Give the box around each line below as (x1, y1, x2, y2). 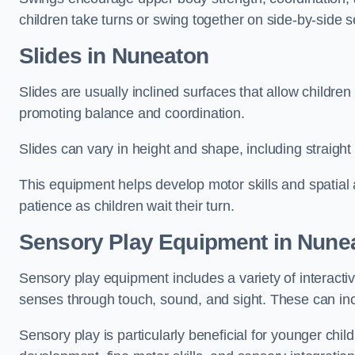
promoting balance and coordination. (19, 105, 245, 121)
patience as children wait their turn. (19, 198, 235, 214)
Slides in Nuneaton (19, 44, 208, 68)
